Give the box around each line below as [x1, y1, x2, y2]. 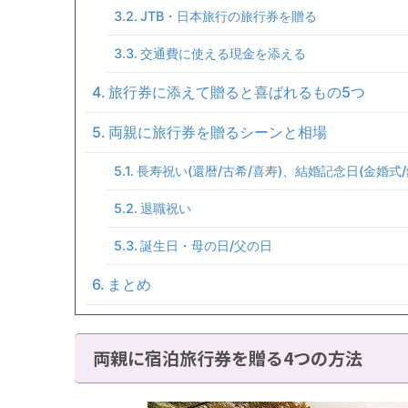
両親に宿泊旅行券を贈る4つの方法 [93, 344, 362, 370]
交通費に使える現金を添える [139, 45, 306, 61]
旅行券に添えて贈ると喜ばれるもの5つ [108, 82, 366, 101]
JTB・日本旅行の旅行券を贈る [139, 7, 317, 24]
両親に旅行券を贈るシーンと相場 [108, 122, 328, 141]
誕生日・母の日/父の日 [139, 237, 272, 253]
